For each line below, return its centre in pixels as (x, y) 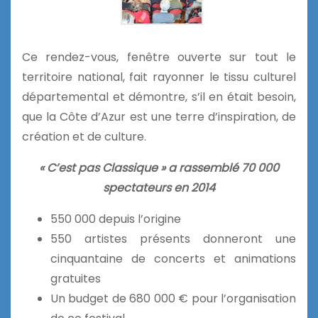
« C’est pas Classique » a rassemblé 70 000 (159, 168)
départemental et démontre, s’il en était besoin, (159, 97)
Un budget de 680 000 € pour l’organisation (173, 299)
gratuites (76, 279)
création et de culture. (84, 137)
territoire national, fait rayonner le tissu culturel (159, 77)
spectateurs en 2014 (159, 188)
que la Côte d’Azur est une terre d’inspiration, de (159, 117)
